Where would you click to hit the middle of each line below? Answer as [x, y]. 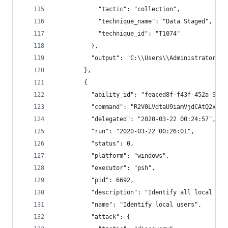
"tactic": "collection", [118, 9]
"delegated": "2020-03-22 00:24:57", [136, 119]
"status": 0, [95, 144]
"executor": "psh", [105, 168]
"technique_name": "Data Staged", [134, 21]
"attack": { [93, 217]
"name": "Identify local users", [129, 205]
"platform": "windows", [112, 156]
